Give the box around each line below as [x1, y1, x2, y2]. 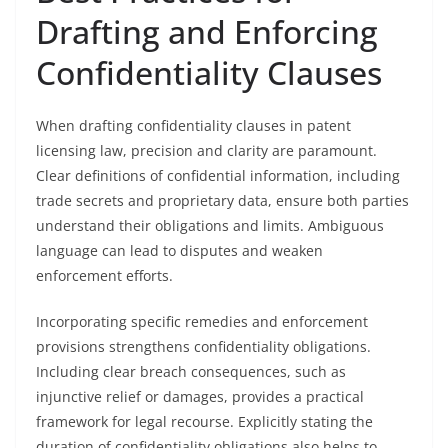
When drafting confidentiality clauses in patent [36, 116, 351, 135]
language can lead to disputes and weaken [36, 241, 323, 260]
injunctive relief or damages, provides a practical [36, 387, 364, 406]
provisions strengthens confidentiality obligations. [36, 337, 371, 356]
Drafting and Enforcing [36, 10, 378, 53]
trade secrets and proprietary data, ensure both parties [36, 191, 409, 210]
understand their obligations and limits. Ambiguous [36, 216, 384, 235]
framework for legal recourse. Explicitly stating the [36, 412, 373, 431]
